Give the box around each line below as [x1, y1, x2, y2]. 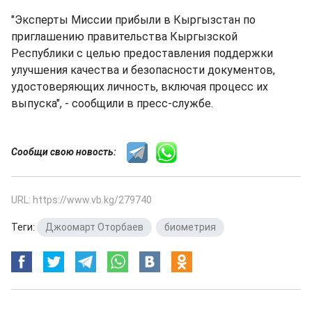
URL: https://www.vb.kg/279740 [11, 194, 152, 205]
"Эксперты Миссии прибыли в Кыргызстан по [11, 13, 256, 26]
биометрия [164, 221, 216, 233]
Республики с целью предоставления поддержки [11, 47, 273, 60]
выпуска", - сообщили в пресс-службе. [11, 97, 213, 110]
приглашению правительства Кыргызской [11, 30, 237, 43]
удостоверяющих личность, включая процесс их [11, 80, 268, 93]
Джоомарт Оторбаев [45, 221, 143, 233]
